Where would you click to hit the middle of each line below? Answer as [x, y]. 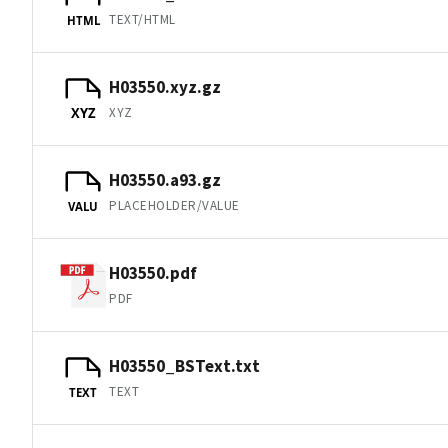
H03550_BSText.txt [184, 365]
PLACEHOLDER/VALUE [174, 205]
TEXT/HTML [142, 19]
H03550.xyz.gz [165, 86]
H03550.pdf [153, 272]
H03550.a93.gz [165, 179]
